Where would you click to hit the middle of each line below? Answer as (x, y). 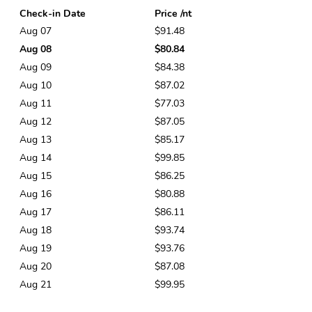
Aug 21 (36, 284)
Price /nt (173, 14)
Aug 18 (36, 230)
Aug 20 (36, 266)
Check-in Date (53, 14)
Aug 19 (36, 248)
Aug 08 (36, 49)
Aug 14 (36, 158)
